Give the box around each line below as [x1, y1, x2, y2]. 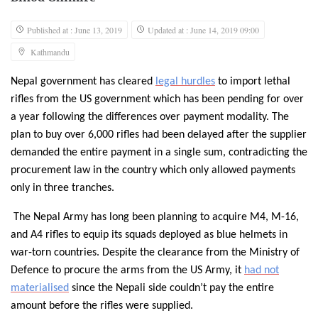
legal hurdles [155, 76, 215, 88]
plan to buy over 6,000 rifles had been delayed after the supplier [11, 129, 307, 141]
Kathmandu [31, 46, 70, 58]
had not [244, 265, 279, 277]
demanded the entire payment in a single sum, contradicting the [11, 147, 307, 159]
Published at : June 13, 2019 [27, 24, 122, 36]
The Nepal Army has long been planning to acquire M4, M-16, [13, 212, 299, 224]
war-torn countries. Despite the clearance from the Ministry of [11, 247, 300, 259]
